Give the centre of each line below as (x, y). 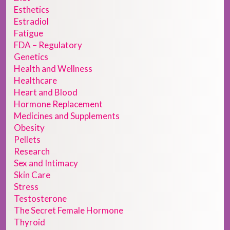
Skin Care (32, 175)
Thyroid (30, 222)
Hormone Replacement (58, 104)
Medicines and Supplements (67, 116)
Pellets (27, 140)
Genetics (31, 57)
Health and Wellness (53, 69)
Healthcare (35, 81)
